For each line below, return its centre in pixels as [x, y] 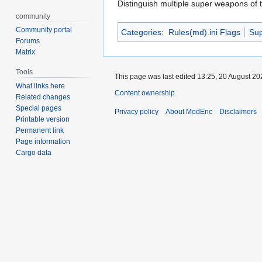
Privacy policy [137, 112]
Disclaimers [238, 112]
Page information [43, 142]
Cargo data [34, 153]
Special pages [39, 108]
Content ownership [145, 93]
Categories [141, 32]
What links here [41, 86]
